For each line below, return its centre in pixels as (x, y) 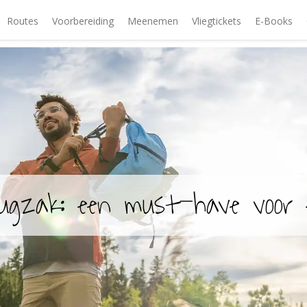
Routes (23, 21)
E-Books (274, 21)
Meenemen (153, 21)
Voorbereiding (83, 21)
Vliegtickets (217, 21)
